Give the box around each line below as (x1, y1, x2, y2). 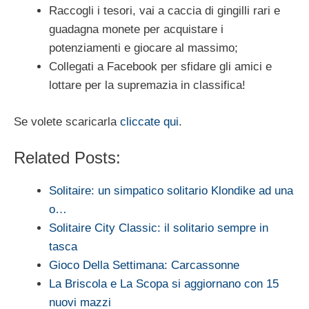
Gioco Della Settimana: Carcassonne (49, 259, 239, 272)
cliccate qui (120, 114, 179, 128)
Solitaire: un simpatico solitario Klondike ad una (49, 184, 293, 198)
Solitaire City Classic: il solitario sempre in (49, 221, 268, 235)
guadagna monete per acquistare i (49, 23, 223, 37)
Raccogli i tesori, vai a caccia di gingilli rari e (49, 4, 280, 18)
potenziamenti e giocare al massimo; (49, 41, 238, 55)
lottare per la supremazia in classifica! (49, 79, 246, 92)
